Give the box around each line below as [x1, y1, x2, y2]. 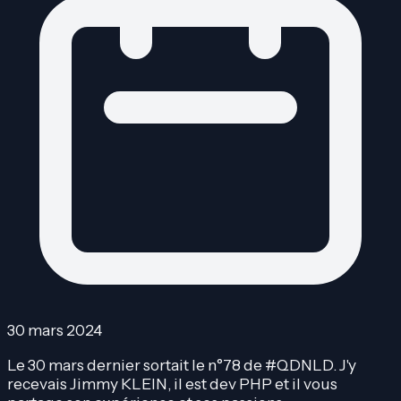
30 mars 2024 [7, 320, 102, 340]
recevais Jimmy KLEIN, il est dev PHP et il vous [7, 373, 337, 393]
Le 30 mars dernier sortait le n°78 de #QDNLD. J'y [7, 354, 356, 374]
